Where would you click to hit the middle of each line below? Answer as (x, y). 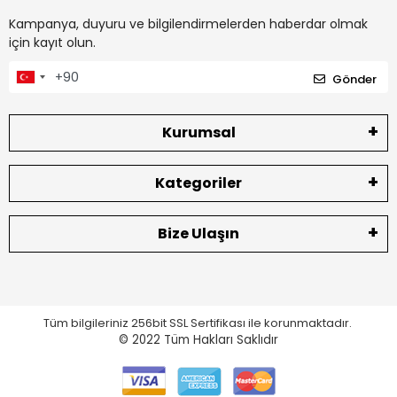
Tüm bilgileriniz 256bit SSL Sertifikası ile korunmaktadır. (198, 323)
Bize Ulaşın (198, 233)
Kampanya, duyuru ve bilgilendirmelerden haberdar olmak (188, 24)
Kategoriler (198, 183)
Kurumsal (198, 132)
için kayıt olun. (52, 43)
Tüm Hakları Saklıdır (221, 339)
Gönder (354, 79)
